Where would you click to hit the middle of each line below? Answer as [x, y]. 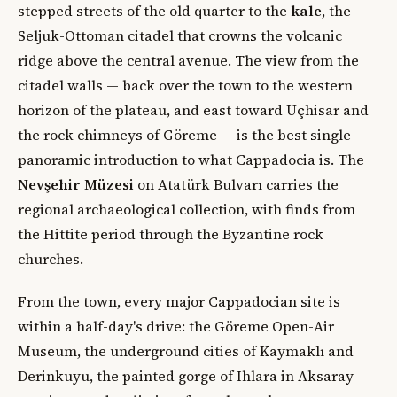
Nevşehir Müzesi [76, 185]
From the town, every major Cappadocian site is [179, 302]
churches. [51, 259]
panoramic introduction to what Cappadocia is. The [191, 160]
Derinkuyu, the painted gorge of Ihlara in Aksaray [186, 376]
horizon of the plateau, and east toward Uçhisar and [193, 110]
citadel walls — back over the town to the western [185, 86]
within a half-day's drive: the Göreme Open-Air [176, 327]
